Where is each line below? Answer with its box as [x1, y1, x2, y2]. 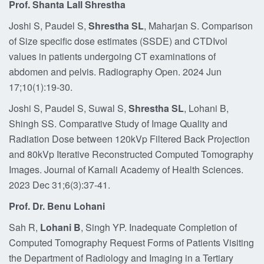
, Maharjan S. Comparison [144, 19, 253, 32]
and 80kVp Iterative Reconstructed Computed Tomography [9, 147, 253, 161]
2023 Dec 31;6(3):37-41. [9, 178, 110, 192]
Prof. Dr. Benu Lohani [9, 199, 105, 213]
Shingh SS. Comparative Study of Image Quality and [9, 117, 227, 130]
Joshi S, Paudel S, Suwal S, [9, 101, 128, 115]
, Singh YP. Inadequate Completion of [81, 220, 237, 234]
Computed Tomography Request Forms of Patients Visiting [9, 236, 254, 249]
